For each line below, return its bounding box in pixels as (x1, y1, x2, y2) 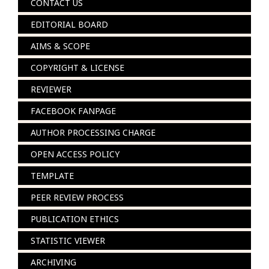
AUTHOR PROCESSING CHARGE (31, 127, 158, 139)
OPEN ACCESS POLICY (31, 148, 119, 160)
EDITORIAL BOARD (31, 19, 108, 31)
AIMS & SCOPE (31, 40, 90, 52)
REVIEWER (31, 83, 71, 95)
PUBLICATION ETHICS (31, 213, 119, 225)
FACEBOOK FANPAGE (31, 105, 116, 117)
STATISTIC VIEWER (31, 235, 105, 247)
